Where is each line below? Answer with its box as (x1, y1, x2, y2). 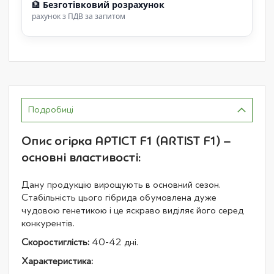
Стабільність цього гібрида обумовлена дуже (21, 193, 217, 203)
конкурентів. (21, 218, 75, 229)
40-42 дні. (89, 237, 138, 248)
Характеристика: (21, 256, 93, 267)
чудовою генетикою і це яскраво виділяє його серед (21, 206, 243, 216)
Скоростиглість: (21, 237, 89, 248)
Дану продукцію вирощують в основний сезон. (21, 180, 221, 190)
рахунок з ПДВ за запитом (32, 10, 125, 21)
